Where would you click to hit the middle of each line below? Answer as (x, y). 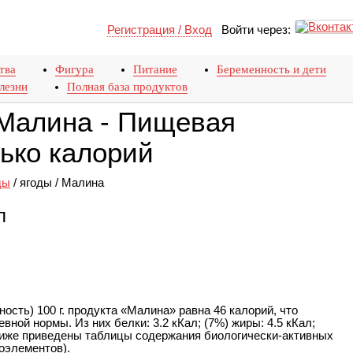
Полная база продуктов (127, 87)
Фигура (74, 69)
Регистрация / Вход (160, 30)
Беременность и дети (271, 69)
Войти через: (251, 30)
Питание (155, 69)
